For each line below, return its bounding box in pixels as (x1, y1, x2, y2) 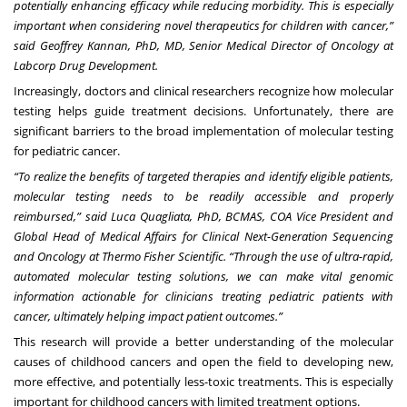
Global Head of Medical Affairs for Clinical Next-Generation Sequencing (14, 228, 393, 245)
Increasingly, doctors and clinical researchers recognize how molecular (14, 83, 393, 100)
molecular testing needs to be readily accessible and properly (14, 188, 393, 205)
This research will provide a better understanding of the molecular (14, 333, 393, 351)
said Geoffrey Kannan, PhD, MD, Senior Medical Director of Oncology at (14, 37, 393, 55)
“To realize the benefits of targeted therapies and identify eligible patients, (14, 168, 393, 185)
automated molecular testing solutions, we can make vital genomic (14, 268, 393, 285)
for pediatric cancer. (14, 143, 125, 160)
